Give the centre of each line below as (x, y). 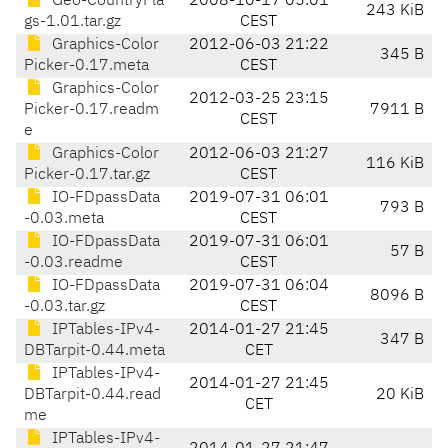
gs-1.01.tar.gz (72, 22)
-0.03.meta (64, 219)
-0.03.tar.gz (64, 307)
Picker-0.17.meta (86, 66)
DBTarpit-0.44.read (92, 395)
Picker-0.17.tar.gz (87, 175)
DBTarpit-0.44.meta (94, 351)
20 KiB (400, 395)
